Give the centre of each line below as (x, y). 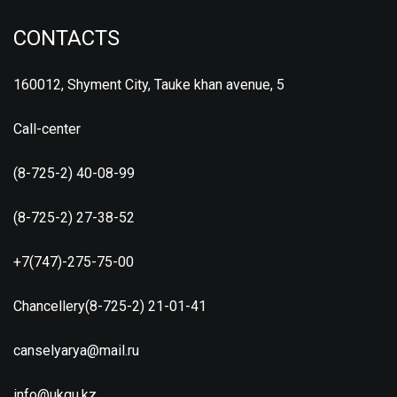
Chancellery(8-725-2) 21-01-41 (110, 306)
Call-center (47, 128)
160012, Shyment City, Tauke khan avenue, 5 (149, 84)
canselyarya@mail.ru (76, 350)
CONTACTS (66, 38)
